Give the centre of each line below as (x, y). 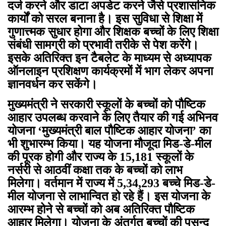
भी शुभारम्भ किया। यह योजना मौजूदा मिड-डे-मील (109, 144)
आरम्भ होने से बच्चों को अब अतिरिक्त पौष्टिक (101, 209)
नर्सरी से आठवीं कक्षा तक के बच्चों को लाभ (95, 170)
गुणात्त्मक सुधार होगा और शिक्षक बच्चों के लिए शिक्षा (113, 32)
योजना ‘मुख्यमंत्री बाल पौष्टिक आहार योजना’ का (109, 130)
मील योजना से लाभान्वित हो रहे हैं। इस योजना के (109, 196)
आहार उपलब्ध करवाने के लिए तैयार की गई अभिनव (113, 117)
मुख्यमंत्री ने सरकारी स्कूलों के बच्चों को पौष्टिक (106, 104)
